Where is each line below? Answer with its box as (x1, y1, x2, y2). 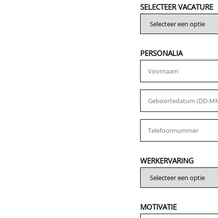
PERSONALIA (140, 48, 182, 58)
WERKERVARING (140, 156, 194, 165)
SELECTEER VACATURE (140, 2, 213, 12)
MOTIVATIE (140, 202, 177, 212)
